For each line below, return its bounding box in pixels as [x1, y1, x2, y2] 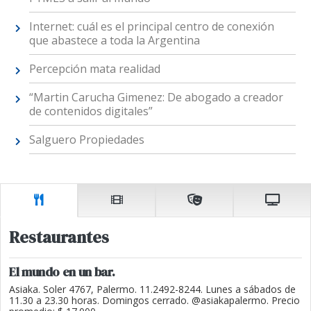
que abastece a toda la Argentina [28, 32, 200, 48]
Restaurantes [9, 226, 109, 249]
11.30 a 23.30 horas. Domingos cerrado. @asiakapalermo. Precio [9, 294, 300, 308]
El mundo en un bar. [9, 263, 115, 281]
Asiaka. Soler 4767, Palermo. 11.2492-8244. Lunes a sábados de [9, 283, 296, 296]
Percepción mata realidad [28, 60, 160, 76]
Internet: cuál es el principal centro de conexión [28, 18, 274, 34]
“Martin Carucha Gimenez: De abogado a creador [28, 89, 283, 105]
